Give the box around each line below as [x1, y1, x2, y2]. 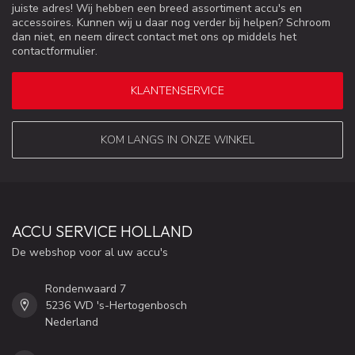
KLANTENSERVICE [131, 82, 224, 98]
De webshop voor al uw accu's [12, 244, 168, 260]
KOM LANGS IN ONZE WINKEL [101, 132, 254, 147]
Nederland [45, 314, 98, 330]
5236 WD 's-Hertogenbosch [45, 297, 187, 313]
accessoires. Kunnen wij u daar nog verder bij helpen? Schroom [12, 15, 330, 31]
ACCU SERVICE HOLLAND [12, 220, 193, 241]
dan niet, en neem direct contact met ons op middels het [12, 29, 296, 45]
